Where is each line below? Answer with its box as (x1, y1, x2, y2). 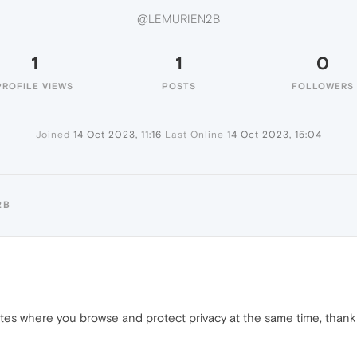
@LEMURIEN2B (137, 12, 220, 26)
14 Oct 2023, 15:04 (226, 129, 322, 140)
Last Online (164, 129, 224, 140)
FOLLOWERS (292, 81, 354, 91)
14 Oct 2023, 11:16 (73, 129, 162, 140)
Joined (35, 129, 70, 140)
